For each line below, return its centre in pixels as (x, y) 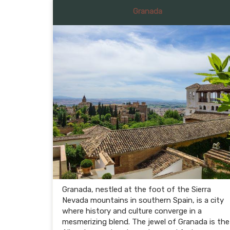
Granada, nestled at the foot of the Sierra (137, 189)
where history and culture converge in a (132, 211)
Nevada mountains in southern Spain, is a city (143, 200)
